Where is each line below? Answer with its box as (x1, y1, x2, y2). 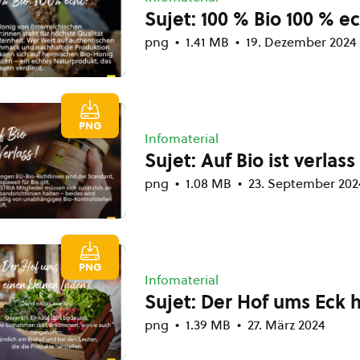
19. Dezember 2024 (246, 33, 357, 51)
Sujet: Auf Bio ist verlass (145, 148, 355, 174)
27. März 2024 (247, 316, 325, 333)
